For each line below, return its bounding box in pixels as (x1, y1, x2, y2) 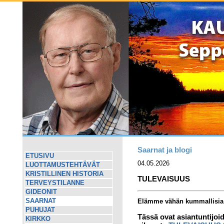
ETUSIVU (25, 152, 54, 159)
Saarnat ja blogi (137, 145, 192, 154)
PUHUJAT (25, 206, 55, 213)
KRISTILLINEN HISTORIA (25, 170, 103, 177)
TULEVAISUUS (137, 174, 190, 183)
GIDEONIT (25, 188, 57, 195)
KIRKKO (25, 215, 50, 222)
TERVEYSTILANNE (25, 179, 84, 186)
